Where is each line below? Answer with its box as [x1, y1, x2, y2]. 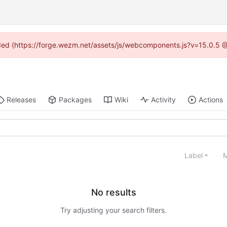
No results [91, 187, 136, 198]
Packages [59, 95, 92, 104]
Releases [7, 95, 36, 104]
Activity [151, 95, 176, 104]
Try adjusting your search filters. [60, 206, 167, 215]
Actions [199, 95, 223, 104]
